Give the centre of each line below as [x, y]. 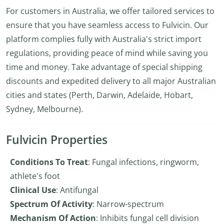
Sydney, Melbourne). [44, 109]
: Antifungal [77, 190]
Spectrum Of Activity [51, 204]
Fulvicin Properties [57, 140]
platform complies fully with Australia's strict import [104, 39]
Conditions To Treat [49, 162]
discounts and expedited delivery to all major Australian [111, 81]
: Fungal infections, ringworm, [143, 162]
